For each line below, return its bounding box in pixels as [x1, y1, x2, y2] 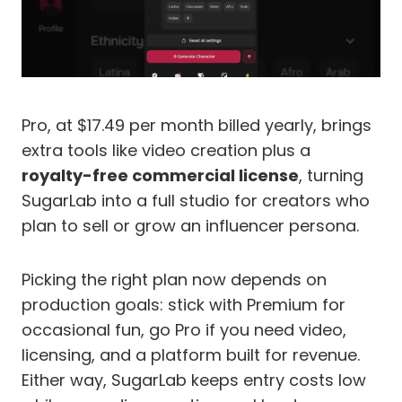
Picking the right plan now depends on [22, 267, 327, 291]
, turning [299, 163, 363, 187]
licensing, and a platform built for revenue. [22, 343, 360, 366]
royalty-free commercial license [22, 163, 299, 187]
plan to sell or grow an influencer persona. [22, 214, 359, 237]
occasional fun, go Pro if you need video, [22, 318, 346, 341]
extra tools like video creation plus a [22, 138, 310, 162]
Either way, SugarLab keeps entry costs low [22, 368, 366, 391]
